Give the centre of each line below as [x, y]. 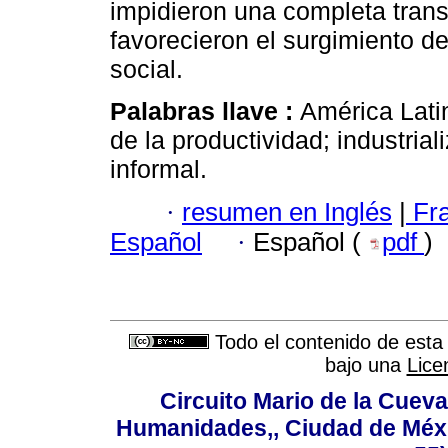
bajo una [365, 365]
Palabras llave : [205, 111]
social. [146, 69]
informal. [158, 169]
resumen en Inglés [287, 211]
